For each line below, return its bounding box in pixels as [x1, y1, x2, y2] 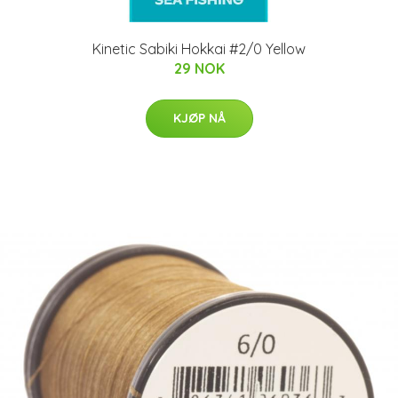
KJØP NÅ [172, 110, 226, 126]
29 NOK [173, 60, 225, 77]
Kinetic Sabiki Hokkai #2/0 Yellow [92, 40, 306, 58]
